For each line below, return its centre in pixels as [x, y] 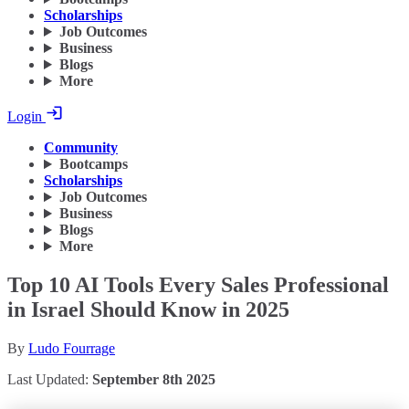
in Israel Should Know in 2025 [148, 310]
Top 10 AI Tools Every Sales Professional [198, 285]
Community [81, 148]
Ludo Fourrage [72, 348]
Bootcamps [93, 164]
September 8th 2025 [154, 379]
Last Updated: [50, 379]
